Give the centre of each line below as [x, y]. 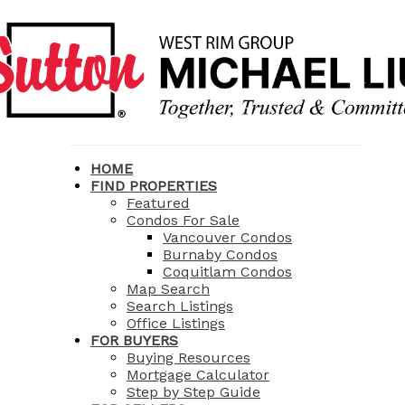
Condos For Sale [183, 220]
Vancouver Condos [227, 237]
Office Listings [176, 323]
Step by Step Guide [193, 392]
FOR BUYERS [134, 340]
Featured [158, 203]
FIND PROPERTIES [154, 186]
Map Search [168, 289]
